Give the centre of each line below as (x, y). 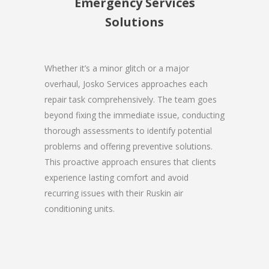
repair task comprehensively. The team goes (131, 99)
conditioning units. (80, 208)
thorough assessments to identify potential (128, 130)
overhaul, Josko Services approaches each (126, 83)
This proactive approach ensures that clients (130, 162)
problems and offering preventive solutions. (128, 146)
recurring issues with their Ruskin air (114, 193)
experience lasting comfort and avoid (116, 177)
